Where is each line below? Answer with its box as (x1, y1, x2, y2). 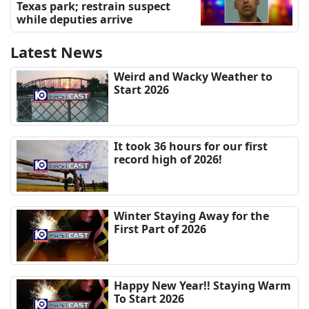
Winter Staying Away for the (114, 208, 270, 223)
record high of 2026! (114, 151, 223, 167)
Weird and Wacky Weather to (114, 68, 273, 84)
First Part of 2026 (114, 221, 207, 237)
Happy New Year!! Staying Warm (114, 277, 292, 293)
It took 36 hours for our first (114, 138, 268, 154)
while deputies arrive (17, 11, 132, 27)
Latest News (10, 41, 103, 62)
